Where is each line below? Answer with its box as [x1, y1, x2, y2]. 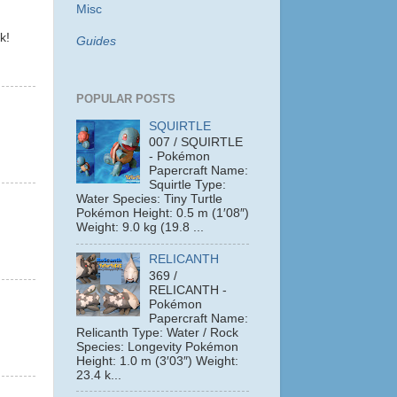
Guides [76, 34, 116, 48]
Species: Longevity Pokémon [76, 340, 238, 354]
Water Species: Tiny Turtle [76, 192, 222, 206]
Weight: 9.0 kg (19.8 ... [76, 221, 204, 235]
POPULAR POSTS [76, 91, 175, 105]
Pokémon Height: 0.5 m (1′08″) [76, 206, 249, 221]
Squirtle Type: [149, 178, 227, 192]
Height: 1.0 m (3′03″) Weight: [76, 354, 238, 368]
